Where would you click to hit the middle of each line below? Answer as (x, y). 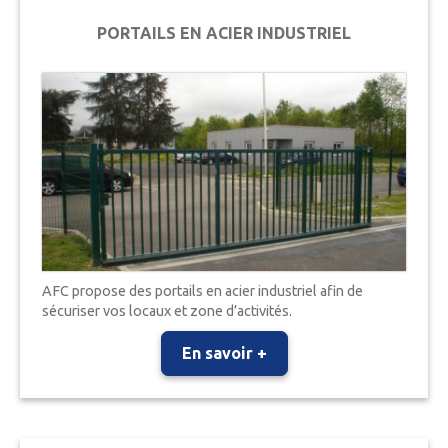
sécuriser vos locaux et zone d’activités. (167, 310)
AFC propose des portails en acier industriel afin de (203, 290)
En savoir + (224, 352)
